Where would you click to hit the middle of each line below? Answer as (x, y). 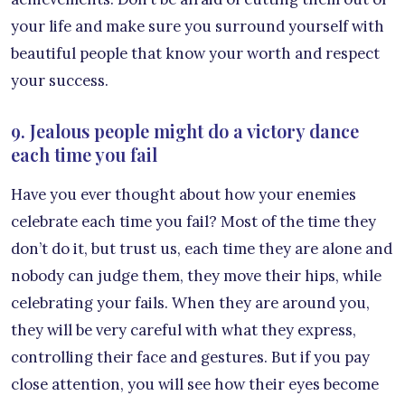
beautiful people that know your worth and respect (195, 54)
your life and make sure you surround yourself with (198, 27)
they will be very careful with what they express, (184, 330)
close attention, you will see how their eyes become (195, 385)
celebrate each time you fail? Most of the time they (193, 222)
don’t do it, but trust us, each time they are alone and (202, 249)
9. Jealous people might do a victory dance (185, 131)
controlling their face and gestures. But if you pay (190, 358)
